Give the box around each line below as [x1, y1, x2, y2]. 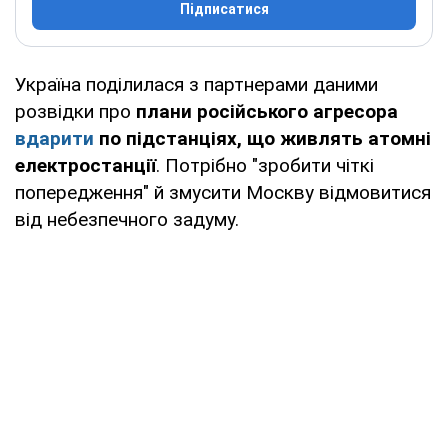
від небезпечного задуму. [15, 207, 239, 231]
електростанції [15, 153, 156, 177]
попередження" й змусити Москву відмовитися [15, 180, 431, 204]
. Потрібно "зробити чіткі [156, 153, 374, 177]
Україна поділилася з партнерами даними [15, 72, 378, 96]
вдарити [15, 126, 94, 150]
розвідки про [15, 99, 136, 123]
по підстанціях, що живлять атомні [94, 126, 431, 150]
